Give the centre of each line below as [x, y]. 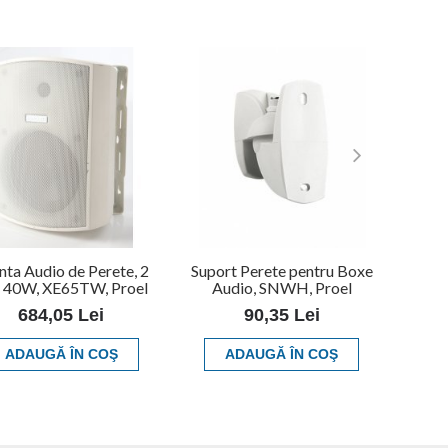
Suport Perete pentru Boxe [281, 270]
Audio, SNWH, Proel [281, 287]
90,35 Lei [281, 314]
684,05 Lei [61, 314]
